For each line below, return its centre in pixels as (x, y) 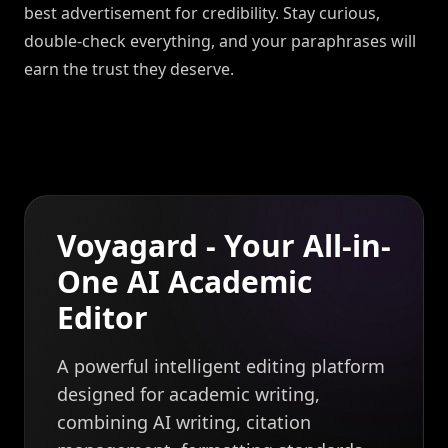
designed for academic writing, (188, 394)
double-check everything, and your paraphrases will (220, 41)
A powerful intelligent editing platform (221, 366)
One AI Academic (184, 282)
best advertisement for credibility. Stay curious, (202, 13)
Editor (102, 318)
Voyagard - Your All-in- (224, 246)
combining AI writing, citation (184, 422)
